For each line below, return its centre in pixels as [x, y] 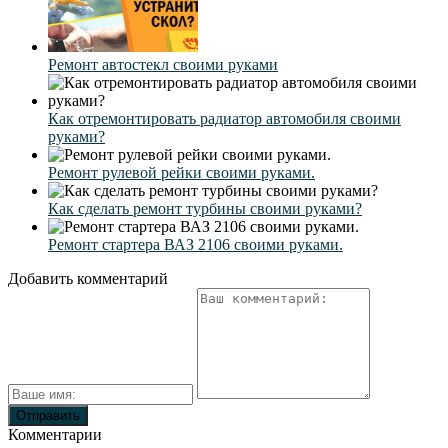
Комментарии [55, 435]
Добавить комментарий [88, 279]
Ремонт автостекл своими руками [163, 65]
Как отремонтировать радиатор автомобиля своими [224, 119]
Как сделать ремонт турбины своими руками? [205, 209]
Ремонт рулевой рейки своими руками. [181, 173]
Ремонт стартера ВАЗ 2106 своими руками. [195, 245]
